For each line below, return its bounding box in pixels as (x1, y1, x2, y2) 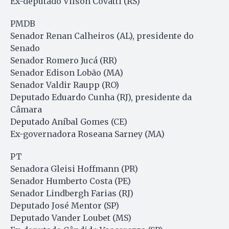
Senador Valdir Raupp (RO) (10, 79, 119, 90)
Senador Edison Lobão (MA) (10, 67, 123, 78)
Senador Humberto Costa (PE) (10, 175, 131, 186)
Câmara (10, 104, 42, 114)
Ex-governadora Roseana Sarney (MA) (10, 128, 165, 139)
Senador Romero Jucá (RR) (10, 55, 117, 65)
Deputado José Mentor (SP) (10, 200, 119, 211)
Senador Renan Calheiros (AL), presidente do (10, 30, 194, 41)
